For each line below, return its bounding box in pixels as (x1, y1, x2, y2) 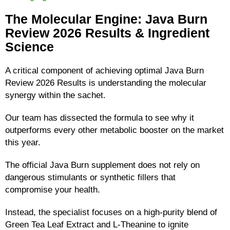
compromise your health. (5, 184, 100, 194)
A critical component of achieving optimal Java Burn (5, 65, 204, 75)
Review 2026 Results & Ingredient (5, 25, 209, 40)
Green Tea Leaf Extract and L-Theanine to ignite (5, 219, 188, 229)
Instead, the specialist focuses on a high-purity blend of (5, 207, 217, 217)
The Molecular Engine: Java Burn (5, 11, 207, 26)
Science (5, 39, 54, 54)
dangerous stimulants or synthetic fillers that (5, 172, 176, 182)
